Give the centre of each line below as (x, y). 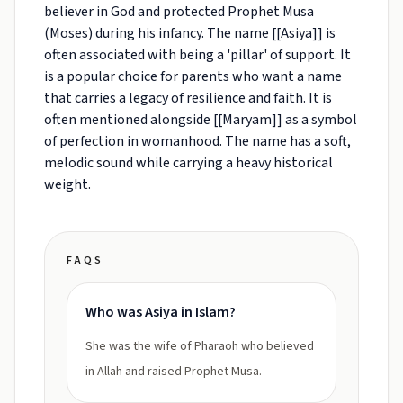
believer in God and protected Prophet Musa (179, 12)
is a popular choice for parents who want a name (193, 76)
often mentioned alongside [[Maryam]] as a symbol (201, 120)
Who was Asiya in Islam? (161, 312)
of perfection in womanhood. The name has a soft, (197, 141)
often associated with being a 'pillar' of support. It (197, 55)
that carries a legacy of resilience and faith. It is (188, 98)
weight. (67, 184)
